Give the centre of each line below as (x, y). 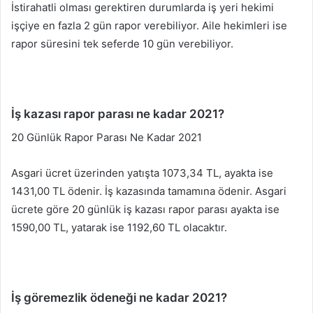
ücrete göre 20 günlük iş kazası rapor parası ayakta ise (145, 209)
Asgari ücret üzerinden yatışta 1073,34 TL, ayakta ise (142, 173)
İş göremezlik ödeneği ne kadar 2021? (119, 297)
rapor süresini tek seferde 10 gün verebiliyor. (122, 44)
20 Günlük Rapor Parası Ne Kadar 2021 (107, 137)
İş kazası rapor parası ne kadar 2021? (118, 114)
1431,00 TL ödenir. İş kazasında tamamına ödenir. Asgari (149, 191)
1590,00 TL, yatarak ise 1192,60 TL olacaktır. (119, 227)
